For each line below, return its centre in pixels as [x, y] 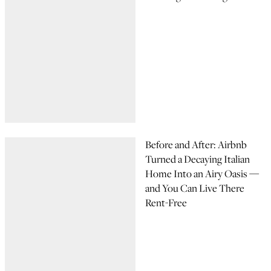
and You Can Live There [195, 188]
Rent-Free [166, 203]
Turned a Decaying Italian [198, 159]
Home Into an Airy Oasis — [202, 174]
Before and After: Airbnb [196, 145]
